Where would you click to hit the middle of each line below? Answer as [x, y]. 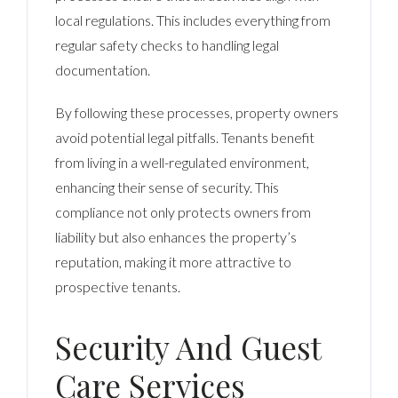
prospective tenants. [118, 286]
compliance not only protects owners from [183, 211]
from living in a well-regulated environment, [183, 162]
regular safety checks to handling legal [167, 44]
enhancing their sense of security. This [167, 187]
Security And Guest [188, 346]
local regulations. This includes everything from [193, 20]
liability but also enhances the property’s [176, 236]
